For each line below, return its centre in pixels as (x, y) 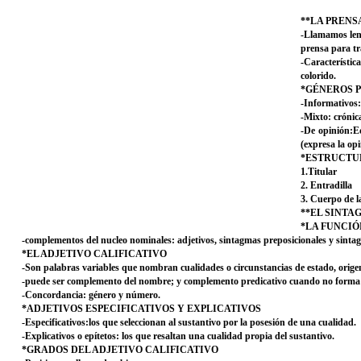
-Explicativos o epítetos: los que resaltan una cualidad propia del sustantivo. (178, 336)
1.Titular (319, 172)
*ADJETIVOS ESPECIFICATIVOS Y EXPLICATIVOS (141, 309)
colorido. (318, 76)
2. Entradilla (326, 185)
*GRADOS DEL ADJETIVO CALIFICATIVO (120, 350)
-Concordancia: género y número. (91, 295)
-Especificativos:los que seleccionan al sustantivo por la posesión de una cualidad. (189, 322)
